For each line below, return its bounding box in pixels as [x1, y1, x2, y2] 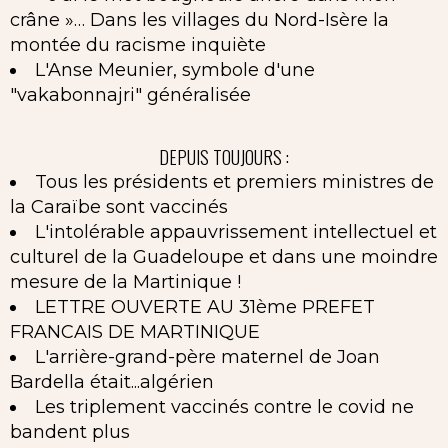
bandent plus [10, 421, 130, 443]
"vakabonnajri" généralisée [10, 83, 251, 106]
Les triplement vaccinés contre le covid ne [35, 396, 414, 418]
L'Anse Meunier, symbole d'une [35, 58, 315, 81]
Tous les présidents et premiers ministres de [35, 171, 434, 193]
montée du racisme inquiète [10, 33, 266, 56]
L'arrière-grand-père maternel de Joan [35, 346, 380, 368]
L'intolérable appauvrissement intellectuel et [35, 221, 437, 243]
